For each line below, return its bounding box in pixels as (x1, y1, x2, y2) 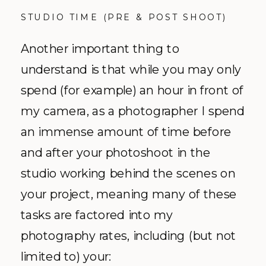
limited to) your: (21, 248, 112, 264)
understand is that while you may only (21, 61, 241, 77)
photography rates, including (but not (21, 227, 236, 243)
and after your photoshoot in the (21, 144, 211, 160)
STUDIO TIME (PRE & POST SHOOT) (21, 11, 227, 23)
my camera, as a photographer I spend (21, 103, 245, 118)
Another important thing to (21, 40, 180, 56)
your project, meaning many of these (21, 186, 237, 201)
